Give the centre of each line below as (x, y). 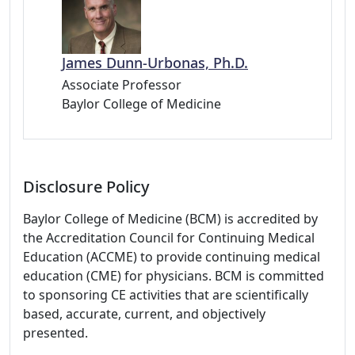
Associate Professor (122, 85)
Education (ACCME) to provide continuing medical (172, 257)
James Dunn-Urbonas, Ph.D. (155, 63)
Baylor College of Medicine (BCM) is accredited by (170, 219)
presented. (55, 333)
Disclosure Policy (86, 187)
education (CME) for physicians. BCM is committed (174, 276)
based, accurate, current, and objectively (144, 314)
